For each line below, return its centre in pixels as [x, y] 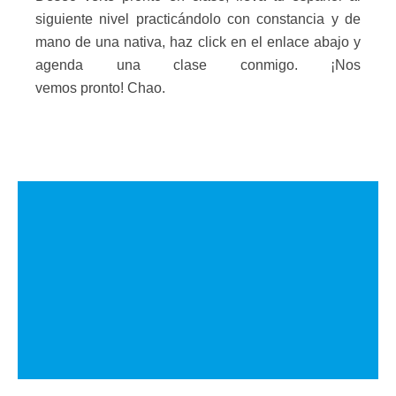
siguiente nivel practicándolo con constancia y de [198, 19]
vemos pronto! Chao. [100, 88]
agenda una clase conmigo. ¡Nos [198, 65]
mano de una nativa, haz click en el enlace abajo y [198, 42]
